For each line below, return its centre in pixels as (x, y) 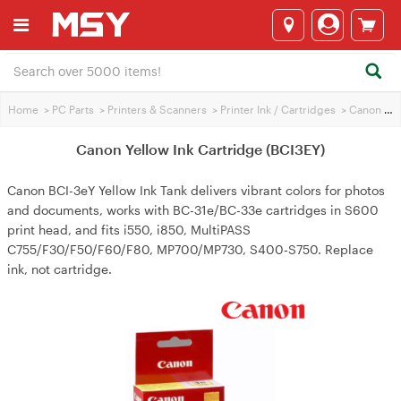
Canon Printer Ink (367, 109)
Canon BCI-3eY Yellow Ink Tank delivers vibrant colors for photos (196, 190)
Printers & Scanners (157, 109)
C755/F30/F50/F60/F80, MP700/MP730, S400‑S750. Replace (190, 249)
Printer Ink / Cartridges (278, 109)
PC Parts (73, 109)
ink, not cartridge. (60, 269)
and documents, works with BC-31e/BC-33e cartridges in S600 (193, 210)
